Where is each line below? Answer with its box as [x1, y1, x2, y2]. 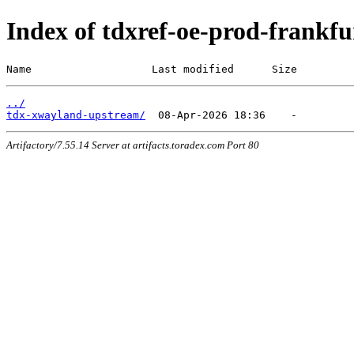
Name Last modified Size [6, 62, 297, 75]
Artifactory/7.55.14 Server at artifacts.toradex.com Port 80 [6, 138, 259, 151]
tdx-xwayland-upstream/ [6, 108, 145, 121]
